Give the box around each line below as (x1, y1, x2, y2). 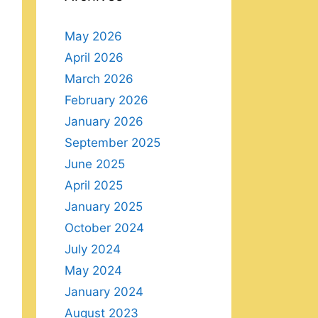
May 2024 (65, 263, 122, 278)
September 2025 (65, 136, 160, 150)
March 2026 (65, 72, 133, 86)
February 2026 (65, 93, 148, 107)
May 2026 (65, 29, 122, 43)
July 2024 (65, 242, 121, 256)
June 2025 (65, 157, 125, 171)
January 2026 (65, 114, 143, 128)
